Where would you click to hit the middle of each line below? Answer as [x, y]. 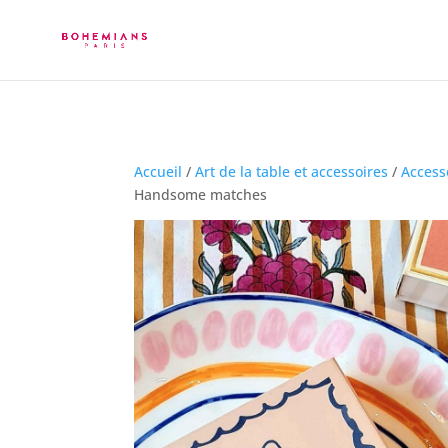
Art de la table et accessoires [292, 171]
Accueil [158, 171]
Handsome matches [201, 194]
